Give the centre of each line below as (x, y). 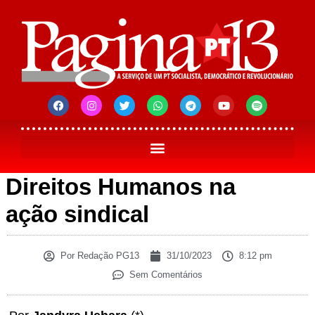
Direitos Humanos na (121, 187)
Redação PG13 (107, 256)
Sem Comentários (166, 275)
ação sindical (77, 214)
